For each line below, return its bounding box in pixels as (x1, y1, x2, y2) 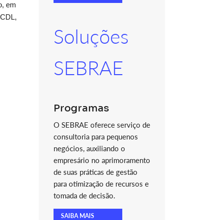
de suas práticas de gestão (53, 167, 137, 176)
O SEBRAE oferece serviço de (53, 120, 150, 129)
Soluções (53, 25, 129, 48)
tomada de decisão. (53, 191, 115, 200)
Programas (53, 102, 109, 114)
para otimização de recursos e (53, 179, 149, 188)
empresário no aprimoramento (53, 156, 150, 165)
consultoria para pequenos (53, 132, 138, 141)
